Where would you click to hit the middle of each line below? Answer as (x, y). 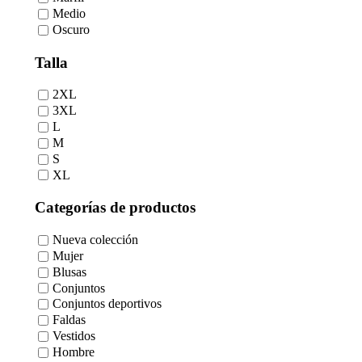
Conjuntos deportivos (107, 304)
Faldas (69, 320)
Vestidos (74, 336)
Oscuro (71, 30)
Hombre (74, 352)
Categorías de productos (115, 208)
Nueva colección (95, 240)
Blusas (69, 272)
